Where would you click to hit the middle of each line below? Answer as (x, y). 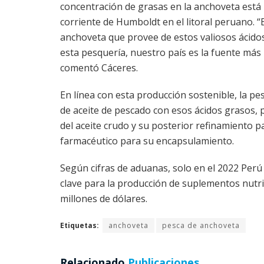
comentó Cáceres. (99, 68)
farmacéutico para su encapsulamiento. (147, 141)
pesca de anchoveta (201, 226)
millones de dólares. (104, 199)
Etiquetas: (80, 226)
